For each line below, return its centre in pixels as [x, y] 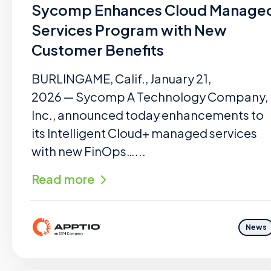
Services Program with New [129, 30]
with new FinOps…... [89, 151]
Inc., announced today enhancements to [148, 115]
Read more [63, 179]
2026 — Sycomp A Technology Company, [150, 96]
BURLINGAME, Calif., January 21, [121, 78]
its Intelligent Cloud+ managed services [144, 133]
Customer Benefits [98, 50]
